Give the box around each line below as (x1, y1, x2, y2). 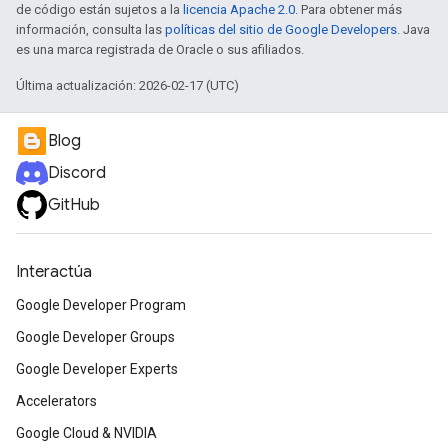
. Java (397, 22, 430, 37)
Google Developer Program (16, 297, 186, 313)
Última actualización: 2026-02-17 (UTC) (16, 78, 239, 93)
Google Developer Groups (16, 329, 175, 345)
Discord (48, 163, 106, 183)
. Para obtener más (295, 2, 402, 17)
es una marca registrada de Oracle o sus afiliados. (16, 42, 304, 57)
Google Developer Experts (16, 361, 178, 377)
